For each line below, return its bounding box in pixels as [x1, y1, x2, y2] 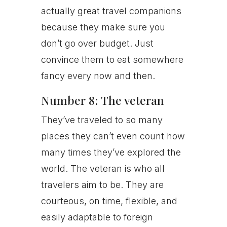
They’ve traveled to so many [41, 115, 163, 125]
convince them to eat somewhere [41, 54, 183, 65]
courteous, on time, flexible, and [41, 196, 177, 206]
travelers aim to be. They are [41, 179, 164, 190]
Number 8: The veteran [41, 92, 164, 108]
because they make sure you [41, 22, 165, 32]
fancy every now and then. [41, 70, 155, 81]
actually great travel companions [41, 6, 181, 16]
